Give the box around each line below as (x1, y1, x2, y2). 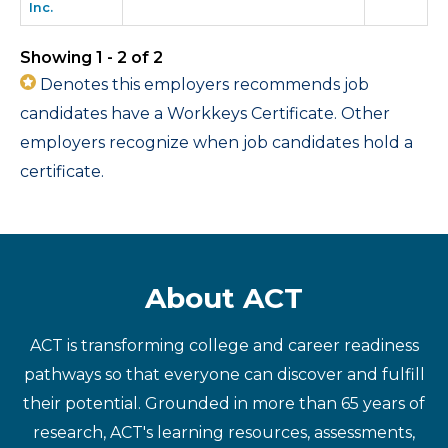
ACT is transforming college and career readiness (29, 336, 419, 355)
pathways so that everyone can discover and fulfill (23, 365, 425, 384)
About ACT (145, 281, 303, 315)
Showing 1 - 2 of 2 (20, 48, 163, 67)
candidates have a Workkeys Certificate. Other (20, 104, 390, 123)
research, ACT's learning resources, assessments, (33, 423, 415, 442)
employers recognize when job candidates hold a (20, 133, 413, 152)
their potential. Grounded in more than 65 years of (23, 394, 425, 413)
